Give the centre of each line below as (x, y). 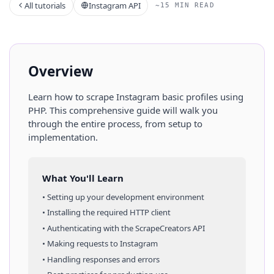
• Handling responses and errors (101, 259)
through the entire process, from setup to (115, 123)
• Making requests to (81, 244)
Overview (61, 71)
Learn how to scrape (72, 96)
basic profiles (190, 96)
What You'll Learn (83, 178)
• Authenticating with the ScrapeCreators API (123, 228)
